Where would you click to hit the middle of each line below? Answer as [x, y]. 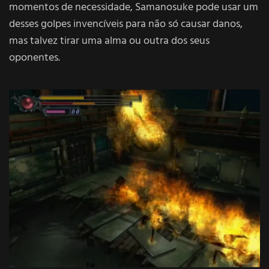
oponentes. [35, 58]
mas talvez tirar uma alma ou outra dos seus [109, 41]
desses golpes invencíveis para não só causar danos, [126, 24]
